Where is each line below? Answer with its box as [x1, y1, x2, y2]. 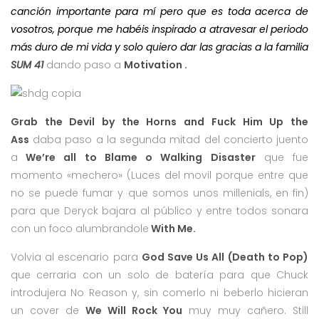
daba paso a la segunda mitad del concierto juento [29, 132, 308, 147]
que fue [255, 150, 309, 164]
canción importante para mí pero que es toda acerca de [11, 4, 308, 19]
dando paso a [46, 57, 124, 72]
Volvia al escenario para [11, 249, 142, 264]
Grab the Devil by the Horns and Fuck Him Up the [11, 114, 308, 129]
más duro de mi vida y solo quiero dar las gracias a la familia [11, 39, 308, 54]
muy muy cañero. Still [182, 303, 308, 318]
